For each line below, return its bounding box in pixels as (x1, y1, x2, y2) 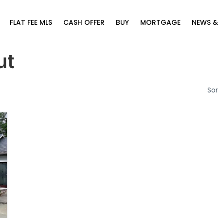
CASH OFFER (63, 17, 105, 27)
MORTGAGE (140, 17, 181, 27)
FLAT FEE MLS (10, 17, 53, 27)
